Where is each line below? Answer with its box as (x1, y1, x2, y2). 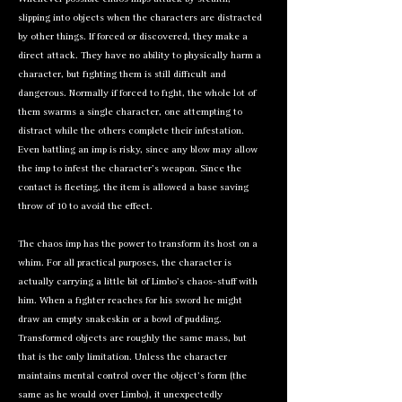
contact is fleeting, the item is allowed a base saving (18, 183, 249, 193)
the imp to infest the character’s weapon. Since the (18, 164, 241, 174)
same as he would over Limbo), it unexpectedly (18, 390, 223, 400)
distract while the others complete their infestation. (18, 127, 244, 136)
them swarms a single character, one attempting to (18, 108, 242, 118)
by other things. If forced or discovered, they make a (18, 32, 248, 42)
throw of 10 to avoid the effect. (18, 202, 153, 212)
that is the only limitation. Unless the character (18, 353, 227, 363)
